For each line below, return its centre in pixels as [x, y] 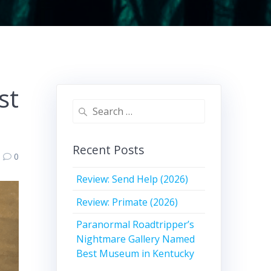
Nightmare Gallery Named [136, 239]
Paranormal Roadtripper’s [135, 225]
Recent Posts [108, 150]
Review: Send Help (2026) [132, 179]
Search [86, 106]
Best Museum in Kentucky [135, 254]
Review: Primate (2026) [127, 202]
